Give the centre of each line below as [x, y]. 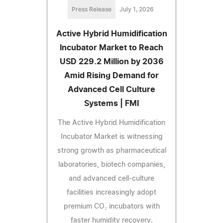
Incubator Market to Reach [111, 48]
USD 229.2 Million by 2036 [111, 62]
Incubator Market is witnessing [111, 137]
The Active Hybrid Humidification [111, 123]
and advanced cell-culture [111, 179]
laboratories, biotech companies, [111, 165]
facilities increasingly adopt [111, 193]
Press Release [91, 10]
